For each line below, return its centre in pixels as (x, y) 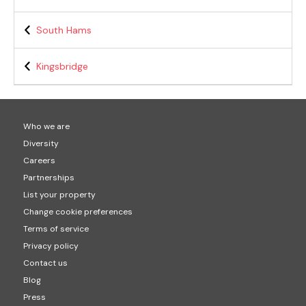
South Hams (64, 30)
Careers (39, 161)
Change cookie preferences (78, 212)
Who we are (46, 127)
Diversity (41, 144)
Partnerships (48, 178)
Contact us (45, 263)
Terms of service (56, 229)
